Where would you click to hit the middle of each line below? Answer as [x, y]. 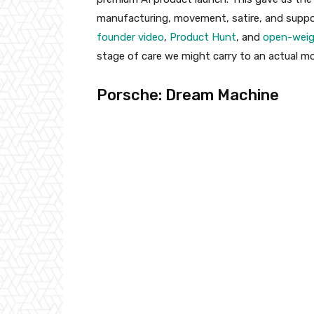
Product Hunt [203, 37]
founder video [130, 37]
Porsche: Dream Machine [188, 95]
